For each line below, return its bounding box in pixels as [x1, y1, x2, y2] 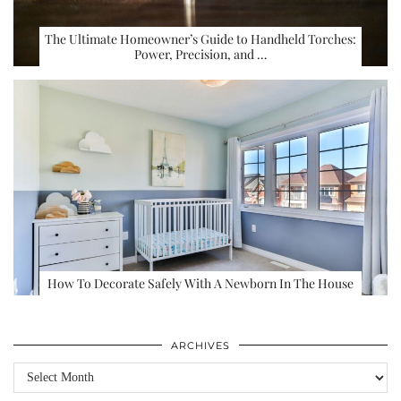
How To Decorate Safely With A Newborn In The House [47, 275, 354, 292]
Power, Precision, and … [133, 45, 267, 63]
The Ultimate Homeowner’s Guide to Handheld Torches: [44, 30, 356, 47]
